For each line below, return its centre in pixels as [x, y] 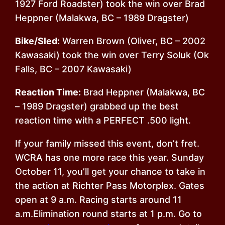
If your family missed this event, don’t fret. [107, 144]
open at [33, 200]
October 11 [39, 172]
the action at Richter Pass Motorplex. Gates [110, 186]
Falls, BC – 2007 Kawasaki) [74, 69]
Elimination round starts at [92, 214]
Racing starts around [125, 200]
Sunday [188, 158]
